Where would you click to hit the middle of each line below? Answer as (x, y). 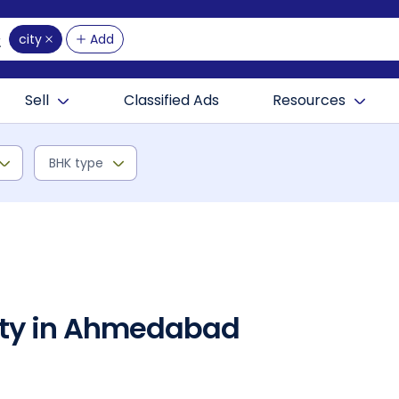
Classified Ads (171, 100)
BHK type (76, 163)
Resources (309, 100)
